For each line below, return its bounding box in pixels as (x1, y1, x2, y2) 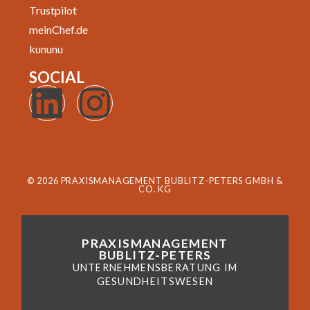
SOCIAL (29, 67, 84, 86)
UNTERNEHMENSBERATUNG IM (72, 261, 238, 273)
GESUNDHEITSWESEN (96, 275, 214, 287)
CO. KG (138, 183, 172, 194)
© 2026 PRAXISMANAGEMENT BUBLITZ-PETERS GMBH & (27, 174, 283, 186)
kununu (29, 42, 63, 55)
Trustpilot (29, 3, 77, 17)
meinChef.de (29, 22, 88, 36)
